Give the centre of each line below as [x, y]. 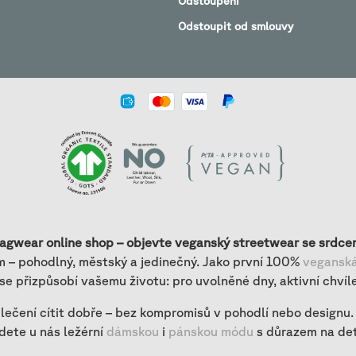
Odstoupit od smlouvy [236, 27]
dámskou [132, 332]
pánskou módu [211, 332]
